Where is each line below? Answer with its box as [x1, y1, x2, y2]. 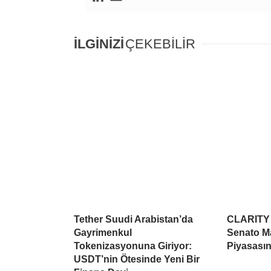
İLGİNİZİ [74, 36, 124, 51]
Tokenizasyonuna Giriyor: [74, 240, 192, 251]
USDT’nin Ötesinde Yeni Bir [74, 253, 200, 264]
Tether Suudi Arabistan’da [74, 214, 193, 224]
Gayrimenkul [74, 227, 132, 238]
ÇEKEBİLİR [125, 36, 195, 51]
